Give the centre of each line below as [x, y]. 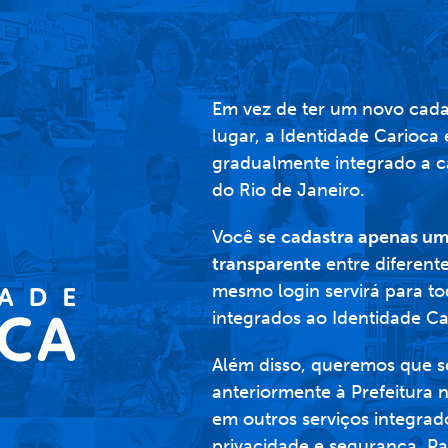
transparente [266, 263]
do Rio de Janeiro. [288, 189]
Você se [246, 236]
